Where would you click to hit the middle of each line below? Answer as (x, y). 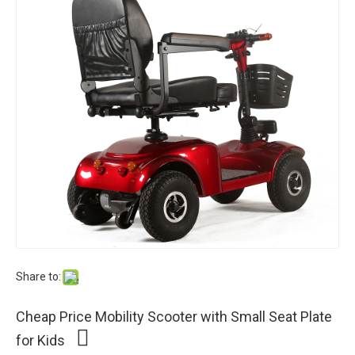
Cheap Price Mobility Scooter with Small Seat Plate (174, 317)
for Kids (42, 340)
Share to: (38, 277)
